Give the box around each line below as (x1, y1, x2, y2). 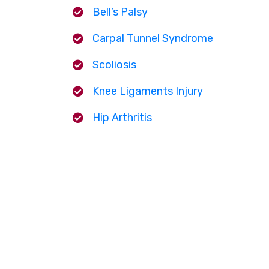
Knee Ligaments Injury (92, 84, 203, 98)
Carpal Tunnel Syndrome (92, 31, 213, 45)
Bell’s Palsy (92, 5, 148, 19)
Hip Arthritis (92, 110, 152, 124)
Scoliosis (92, 58, 136, 71)
